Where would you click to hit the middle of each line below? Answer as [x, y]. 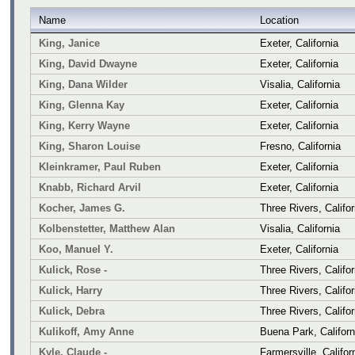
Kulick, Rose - [73, 269]
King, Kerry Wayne [84, 125]
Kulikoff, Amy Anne [86, 331]
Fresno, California [300, 146]
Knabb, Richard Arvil [90, 187]
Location [279, 20]
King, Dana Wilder [83, 84]
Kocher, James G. [82, 208]
